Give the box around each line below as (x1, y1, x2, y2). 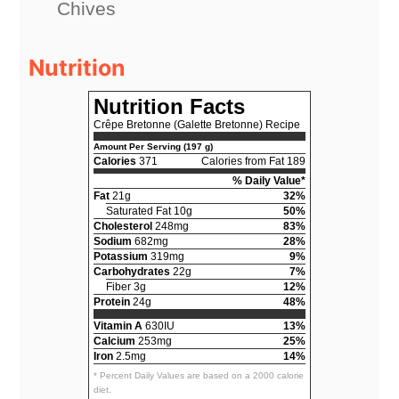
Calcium (94, 334, 135, 347)
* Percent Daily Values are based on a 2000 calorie (94, 370, 304, 380)
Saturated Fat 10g (106, 204, 192, 217)
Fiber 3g (106, 280, 146, 293)
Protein (94, 295, 130, 308)
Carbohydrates (94, 265, 170, 278)
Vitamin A (94, 319, 142, 332)
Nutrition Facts (94, 94, 245, 118)
